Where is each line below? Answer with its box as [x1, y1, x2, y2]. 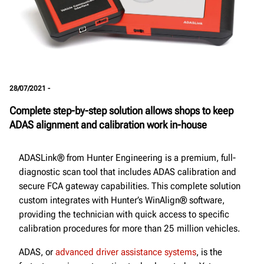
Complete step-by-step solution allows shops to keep [9, 104, 233, 117]
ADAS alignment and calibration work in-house [9, 118, 207, 131]
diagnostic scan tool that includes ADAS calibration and [19, 166, 236, 177]
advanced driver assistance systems [55, 246, 196, 258]
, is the [196, 246, 222, 258]
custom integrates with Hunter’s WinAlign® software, [19, 194, 225, 206]
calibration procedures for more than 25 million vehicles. [19, 222, 240, 234]
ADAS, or [19, 246, 55, 258]
